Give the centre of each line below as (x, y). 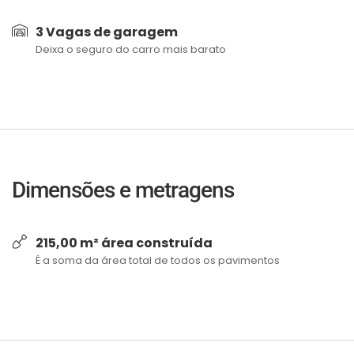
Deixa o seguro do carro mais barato (131, 49)
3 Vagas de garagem (107, 32)
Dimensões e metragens (123, 190)
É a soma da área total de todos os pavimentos (158, 260)
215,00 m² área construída (124, 243)
